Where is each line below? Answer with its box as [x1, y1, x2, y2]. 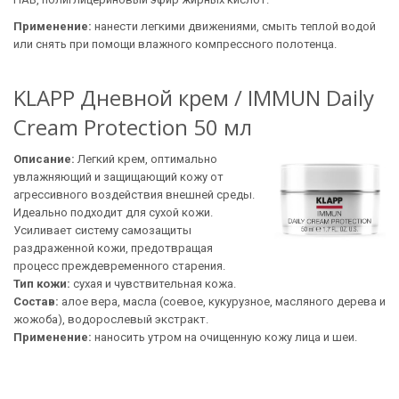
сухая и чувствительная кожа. [73, 277, 236, 290]
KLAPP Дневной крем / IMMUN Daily [13, 83, 374, 112]
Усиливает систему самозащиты [13, 224, 191, 237]
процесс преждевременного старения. [13, 259, 225, 273]
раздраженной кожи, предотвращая [13, 241, 213, 255]
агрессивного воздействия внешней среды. [13, 188, 255, 201]
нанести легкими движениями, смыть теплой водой [92, 20, 376, 33]
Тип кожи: [13, 277, 73, 290]
